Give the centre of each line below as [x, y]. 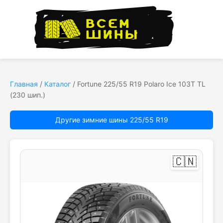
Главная [24, 84]
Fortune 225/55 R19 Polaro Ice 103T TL [141, 84]
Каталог [57, 84]
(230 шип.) [28, 95]
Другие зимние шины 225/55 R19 [111, 120]
